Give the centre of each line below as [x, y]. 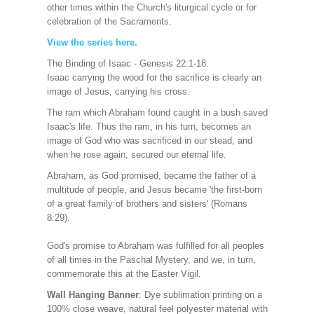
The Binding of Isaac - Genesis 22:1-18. [128, 63]
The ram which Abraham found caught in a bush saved [157, 112]
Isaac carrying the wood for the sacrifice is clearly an [154, 77]
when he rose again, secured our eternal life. [136, 155]
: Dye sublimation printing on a [200, 295]
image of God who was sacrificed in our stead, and [149, 141]
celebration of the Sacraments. [110, 21]
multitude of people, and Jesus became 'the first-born [154, 190]
